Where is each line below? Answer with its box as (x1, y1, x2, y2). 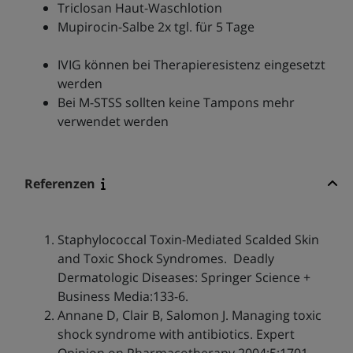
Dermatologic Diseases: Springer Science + (57, 269, 310, 287)
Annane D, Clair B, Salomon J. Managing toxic (57, 307, 321, 325)
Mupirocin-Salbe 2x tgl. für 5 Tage (57, 18, 255, 36)
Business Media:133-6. (57, 288, 188, 306)
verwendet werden (57, 113, 169, 131)
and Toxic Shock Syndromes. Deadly (57, 250, 274, 268)
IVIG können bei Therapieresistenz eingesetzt (57, 56, 325, 74)
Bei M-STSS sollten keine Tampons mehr (57, 94, 295, 112)
